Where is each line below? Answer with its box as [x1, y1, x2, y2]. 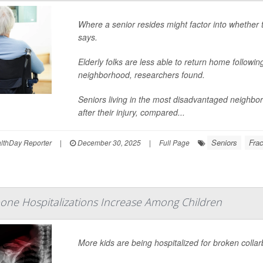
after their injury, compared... [78, 106, 186, 118]
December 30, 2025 [75, 137, 141, 147]
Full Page [159, 137, 190, 147]
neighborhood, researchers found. [78, 69, 205, 80]
